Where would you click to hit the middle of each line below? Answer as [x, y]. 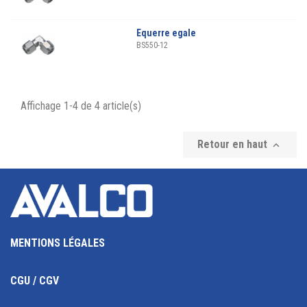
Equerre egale [166, 33]
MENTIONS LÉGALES [58, 243]
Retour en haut [234, 144]
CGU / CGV [35, 281]
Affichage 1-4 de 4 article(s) [81, 106]
